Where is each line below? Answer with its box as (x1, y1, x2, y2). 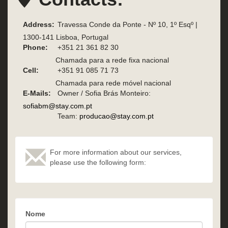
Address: (23, 20, 54, 29)
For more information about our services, (50, 148, 182, 157)
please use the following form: (50, 158, 146, 167)
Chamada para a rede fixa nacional (55, 56, 169, 65)
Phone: (23, 43, 48, 52)
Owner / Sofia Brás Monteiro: (55, 89, 151, 98)
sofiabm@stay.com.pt (23, 102, 92, 110)
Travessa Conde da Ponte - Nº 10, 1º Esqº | (55, 20, 197, 29)
